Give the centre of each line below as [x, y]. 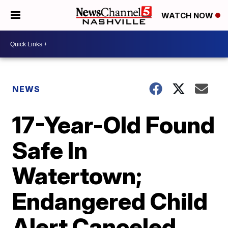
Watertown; [77, 176]
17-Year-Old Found [114, 125]
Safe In [50, 150]
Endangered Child [110, 201]
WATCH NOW [188, 16]
